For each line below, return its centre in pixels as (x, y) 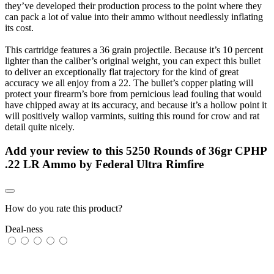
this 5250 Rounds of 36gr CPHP (186, 150)
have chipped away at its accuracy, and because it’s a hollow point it (136, 105)
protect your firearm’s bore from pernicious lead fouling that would (133, 94)
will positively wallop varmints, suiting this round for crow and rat (132, 116)
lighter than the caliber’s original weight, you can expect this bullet (133, 61)
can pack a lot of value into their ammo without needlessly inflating (134, 17)
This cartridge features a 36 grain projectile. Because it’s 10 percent (134, 50)
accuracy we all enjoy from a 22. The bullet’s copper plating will (129, 83)
